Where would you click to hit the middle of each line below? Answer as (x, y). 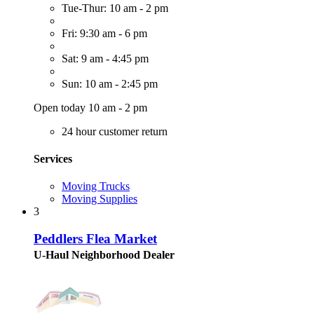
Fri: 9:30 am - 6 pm (104, 33)
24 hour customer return (115, 131)
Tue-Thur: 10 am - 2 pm (115, 8)
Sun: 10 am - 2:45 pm (110, 83)
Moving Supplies (100, 199)
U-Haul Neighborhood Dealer (104, 254)
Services (53, 158)
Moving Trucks (96, 186)
